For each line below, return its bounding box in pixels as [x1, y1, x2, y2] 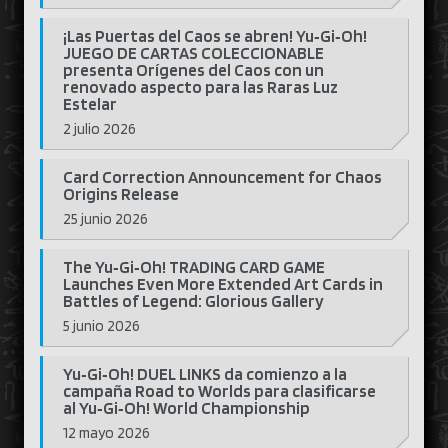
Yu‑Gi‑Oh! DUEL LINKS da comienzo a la [63, 364, 347, 384]
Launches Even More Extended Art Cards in [63, 274, 383, 294]
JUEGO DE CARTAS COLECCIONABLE [63, 43, 324, 63]
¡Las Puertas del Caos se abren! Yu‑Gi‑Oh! [63, 26, 367, 46]
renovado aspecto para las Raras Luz [63, 77, 338, 97]
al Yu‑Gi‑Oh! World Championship [63, 398, 310, 418]
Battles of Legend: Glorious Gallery [63, 291, 324, 311]
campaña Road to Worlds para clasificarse [63, 381, 376, 401]
